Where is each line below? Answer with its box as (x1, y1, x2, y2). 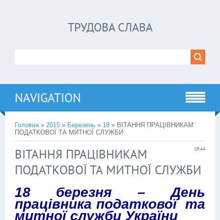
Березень (67, 121, 95, 129)
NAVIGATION (15, 90, 81, 106)
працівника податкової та (15, 196, 205, 212)
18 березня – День (15, 185, 205, 200)
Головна (15, 121, 39, 129)
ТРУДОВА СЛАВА (67, 20, 153, 35)
